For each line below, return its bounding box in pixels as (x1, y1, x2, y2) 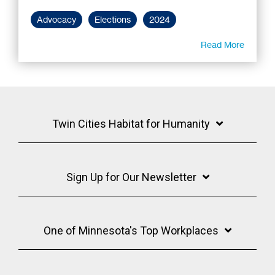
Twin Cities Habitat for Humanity (52, 117, 210, 130)
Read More (201, 39, 244, 50)
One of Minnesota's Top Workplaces (44, 223, 219, 237)
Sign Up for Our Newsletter (66, 170, 196, 184)
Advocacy (37, 14, 76, 25)
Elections (95, 14, 131, 25)
